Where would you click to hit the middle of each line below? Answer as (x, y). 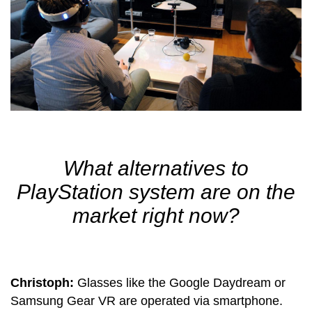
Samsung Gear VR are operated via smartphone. (147, 301)
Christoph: (44, 282)
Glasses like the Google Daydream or (181, 282)
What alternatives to (156, 168)
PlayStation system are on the (156, 192)
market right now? (156, 215)
